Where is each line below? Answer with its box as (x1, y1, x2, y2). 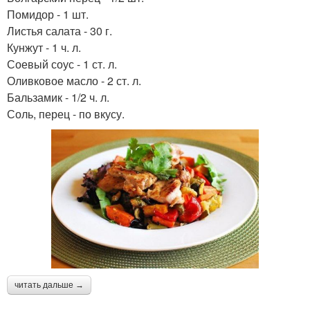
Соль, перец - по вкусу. (7, 105, 125, 122)
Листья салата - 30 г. (7, 22, 112, 39)
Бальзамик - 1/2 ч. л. (7, 89, 109, 105)
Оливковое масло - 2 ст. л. (7, 72, 141, 89)
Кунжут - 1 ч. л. (7, 39, 81, 55)
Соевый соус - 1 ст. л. (7, 55, 117, 72)
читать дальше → (15, 280, 84, 290)
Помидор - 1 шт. (7, 6, 89, 22)
